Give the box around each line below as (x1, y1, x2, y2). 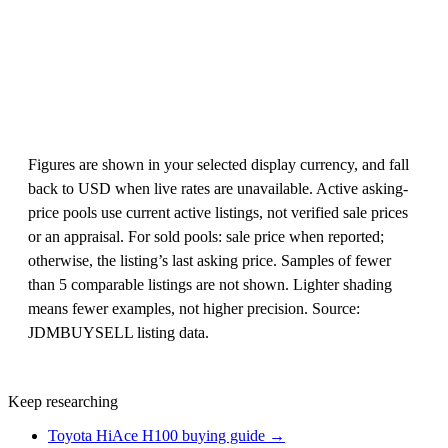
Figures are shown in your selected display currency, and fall (28, 156, 409, 174)
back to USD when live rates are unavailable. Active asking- (28, 180, 408, 198)
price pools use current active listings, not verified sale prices (28, 204, 408, 222)
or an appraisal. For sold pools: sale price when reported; (28, 228, 384, 246)
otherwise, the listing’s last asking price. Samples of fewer (28, 252, 391, 270)
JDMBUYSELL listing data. (28, 324, 209, 342)
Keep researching (8, 393, 118, 411)
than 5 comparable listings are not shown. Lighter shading (28, 276, 392, 294)
